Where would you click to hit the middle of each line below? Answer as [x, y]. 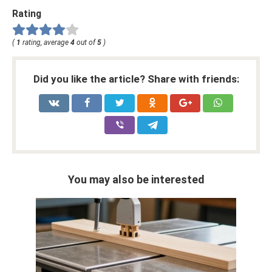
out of [86, 42]
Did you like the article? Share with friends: [136, 79]
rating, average [46, 42]
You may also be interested [136, 179]
